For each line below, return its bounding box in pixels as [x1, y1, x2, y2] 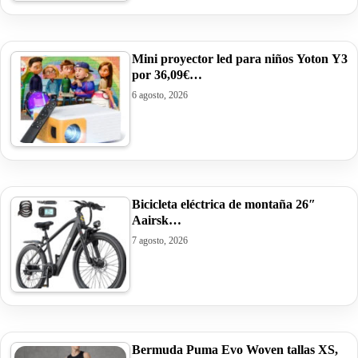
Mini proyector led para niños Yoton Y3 [132, 52, 348, 66]
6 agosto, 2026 [132, 89, 188, 101]
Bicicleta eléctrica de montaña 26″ [132, 197, 316, 212]
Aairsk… [132, 213, 181, 228]
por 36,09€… [132, 68, 202, 82]
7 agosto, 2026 [132, 235, 188, 247]
